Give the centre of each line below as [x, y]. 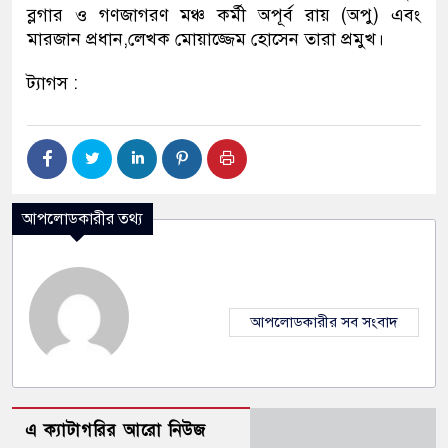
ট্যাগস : [52, 83]
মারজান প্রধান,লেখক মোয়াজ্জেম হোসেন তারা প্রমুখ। [205, 39]
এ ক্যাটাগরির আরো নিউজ [115, 431]
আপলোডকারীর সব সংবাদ [324, 322]
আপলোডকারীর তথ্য [82, 219]
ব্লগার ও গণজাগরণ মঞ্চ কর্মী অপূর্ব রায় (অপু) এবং [224, 15]
